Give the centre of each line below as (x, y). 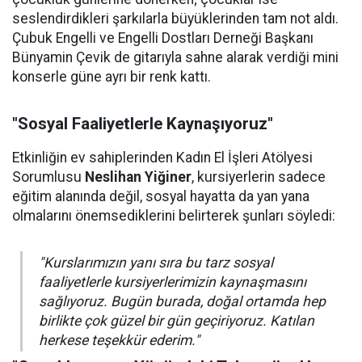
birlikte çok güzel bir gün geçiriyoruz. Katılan (177, 321)
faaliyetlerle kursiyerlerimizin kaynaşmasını (173, 282)
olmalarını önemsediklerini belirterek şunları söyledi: (174, 216)
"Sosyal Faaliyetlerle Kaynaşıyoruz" (143, 124)
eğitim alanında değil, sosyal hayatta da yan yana (161, 196)
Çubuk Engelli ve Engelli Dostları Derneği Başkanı (163, 38)
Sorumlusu (48, 177)
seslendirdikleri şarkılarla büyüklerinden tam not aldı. (175, 19)
